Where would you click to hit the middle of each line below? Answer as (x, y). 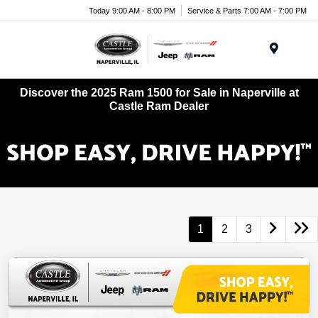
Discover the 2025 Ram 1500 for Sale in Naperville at (159, 92)
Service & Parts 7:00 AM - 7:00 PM (247, 10)
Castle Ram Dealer (159, 106)
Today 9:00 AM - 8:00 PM (132, 10)
